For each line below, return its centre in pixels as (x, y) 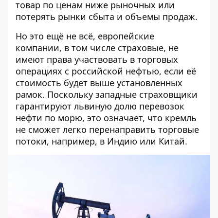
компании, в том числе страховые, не (97, 48)
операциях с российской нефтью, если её (106, 71)
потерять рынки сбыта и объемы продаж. (107, 17)
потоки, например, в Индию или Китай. (101, 141)
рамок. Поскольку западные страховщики (107, 94)
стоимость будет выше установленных (99, 83)
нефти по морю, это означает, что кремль (106, 118)
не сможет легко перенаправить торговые (107, 129)
